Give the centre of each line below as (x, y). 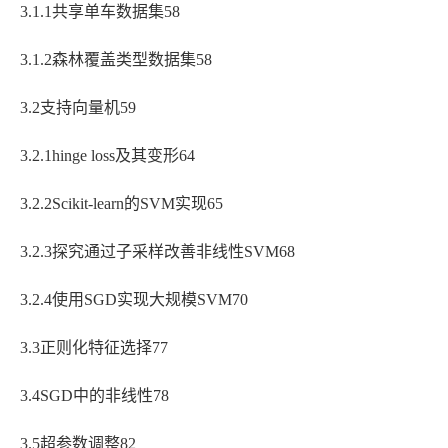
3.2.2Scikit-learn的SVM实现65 (121, 204)
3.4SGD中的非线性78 (94, 396)
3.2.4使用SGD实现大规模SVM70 (134, 300)
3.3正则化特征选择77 (94, 348)
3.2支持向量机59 (78, 108)
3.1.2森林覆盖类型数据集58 (116, 60)
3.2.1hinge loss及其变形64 (107, 156)
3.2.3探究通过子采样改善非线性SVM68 (157, 252)
